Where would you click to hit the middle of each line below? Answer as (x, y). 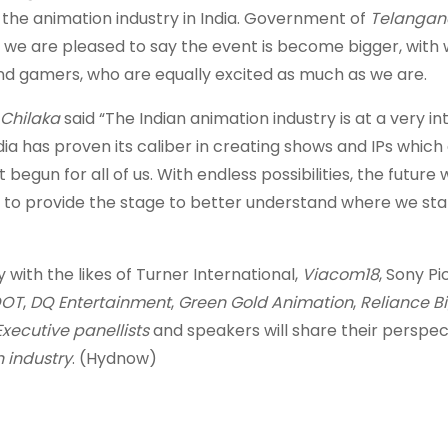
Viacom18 (340, 274)
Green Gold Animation (265, 302)
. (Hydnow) (114, 358)
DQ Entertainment (100, 302)
